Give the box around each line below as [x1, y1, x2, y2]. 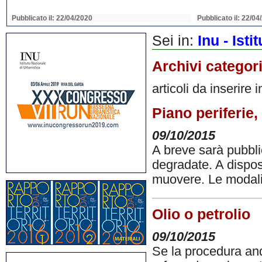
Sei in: [152, 33, 198, 49]
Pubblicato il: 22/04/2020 [12, 14, 92, 22]
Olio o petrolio [152, 206, 250, 222]
